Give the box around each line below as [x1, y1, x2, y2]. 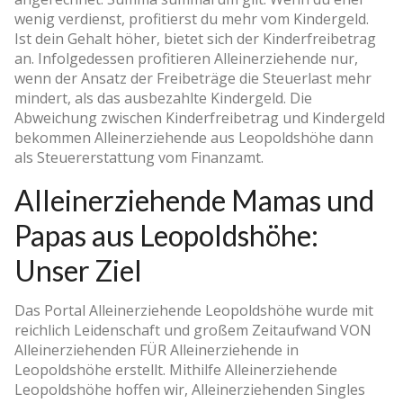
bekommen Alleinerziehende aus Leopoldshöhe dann [14, 127, 373, 148]
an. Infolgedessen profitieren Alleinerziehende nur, [14, 48, 358, 68]
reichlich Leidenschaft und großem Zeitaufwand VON [14, 319, 372, 340]
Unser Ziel [14, 252, 142, 288]
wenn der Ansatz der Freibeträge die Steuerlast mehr [14, 67, 372, 88]
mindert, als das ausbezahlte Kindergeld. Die [14, 87, 312, 108]
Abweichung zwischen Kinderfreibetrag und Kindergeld [14, 107, 385, 128]
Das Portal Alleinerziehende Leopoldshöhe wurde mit [14, 300, 373, 320]
